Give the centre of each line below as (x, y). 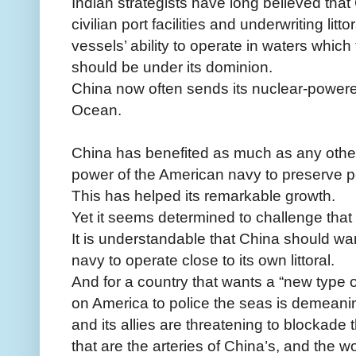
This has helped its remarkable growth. (203, 195)
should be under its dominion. (172, 66)
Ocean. (97, 109)
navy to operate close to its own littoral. (203, 259)
